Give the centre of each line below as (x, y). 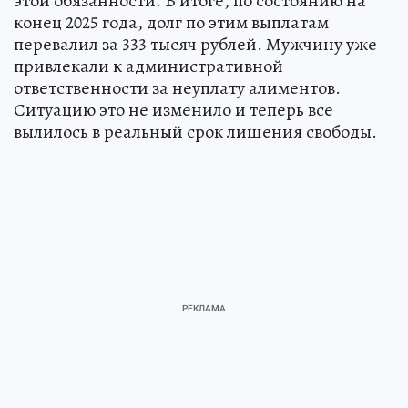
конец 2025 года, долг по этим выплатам (171, 23)
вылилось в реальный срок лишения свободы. (195, 132)
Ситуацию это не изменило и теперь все (173, 110)
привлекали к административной (148, 66)
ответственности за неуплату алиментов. (177, 88)
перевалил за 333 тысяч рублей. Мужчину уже (195, 45)
